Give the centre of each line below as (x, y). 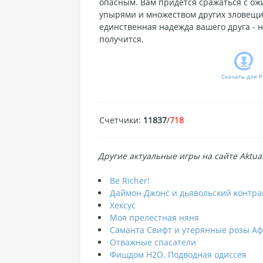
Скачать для (239, 76)
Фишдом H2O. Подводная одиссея (178, 254)
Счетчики (119, 120)
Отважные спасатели (153, 242)
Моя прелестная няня (154, 218)
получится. (122, 39)
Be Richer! (130, 181)
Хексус (123, 205)
